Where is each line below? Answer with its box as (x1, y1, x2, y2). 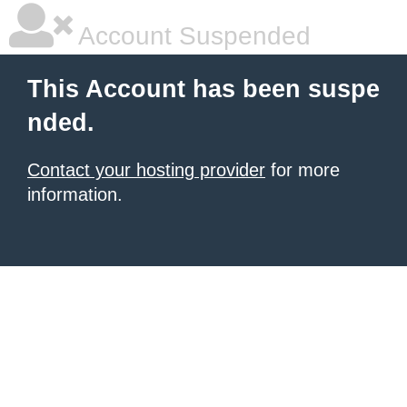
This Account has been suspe (27, 75, 380, 103)
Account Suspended (73, 22, 311, 50)
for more (265, 160, 340, 180)
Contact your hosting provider (27, 160, 265, 180)
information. (27, 184, 123, 204)
